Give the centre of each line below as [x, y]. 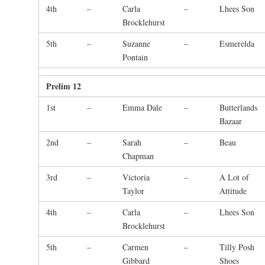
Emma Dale [142, 108]
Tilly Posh [237, 247]
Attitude [233, 191]
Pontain [135, 57]
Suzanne [136, 44]
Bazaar [231, 121]
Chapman [138, 156]
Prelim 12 [64, 86]
